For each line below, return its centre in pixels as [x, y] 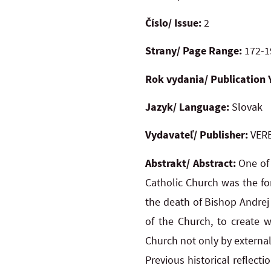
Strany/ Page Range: [195, 51]
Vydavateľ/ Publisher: [197, 135]
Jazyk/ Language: [187, 107]
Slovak [246, 107]
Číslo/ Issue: [173, 22]
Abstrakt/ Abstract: [192, 163]
